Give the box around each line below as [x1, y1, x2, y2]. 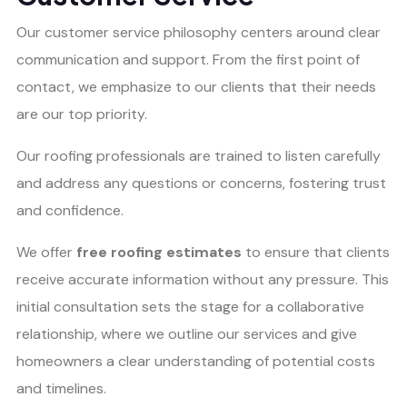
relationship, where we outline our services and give [16, 324, 357, 344]
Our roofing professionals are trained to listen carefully [16, 146, 381, 166]
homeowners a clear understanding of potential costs [16, 352, 375, 372]
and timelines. [16, 379, 106, 399]
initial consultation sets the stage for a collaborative [16, 297, 364, 317]
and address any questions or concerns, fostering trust [16, 174, 386, 194]
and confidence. [16, 201, 124, 221]
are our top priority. [16, 104, 147, 124]
